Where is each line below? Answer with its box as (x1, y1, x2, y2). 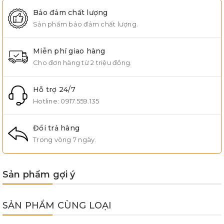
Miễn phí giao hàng (33, 46, 105, 55)
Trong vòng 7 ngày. (33, 135, 96, 143)
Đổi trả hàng (33, 123, 79, 132)
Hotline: (33, 96, 61, 105)
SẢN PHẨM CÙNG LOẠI (2, 199, 112, 211)
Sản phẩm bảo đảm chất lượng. (33, 19, 138, 28)
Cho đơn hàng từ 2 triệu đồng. (33, 58, 132, 66)
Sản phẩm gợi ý (2, 168, 75, 180)
